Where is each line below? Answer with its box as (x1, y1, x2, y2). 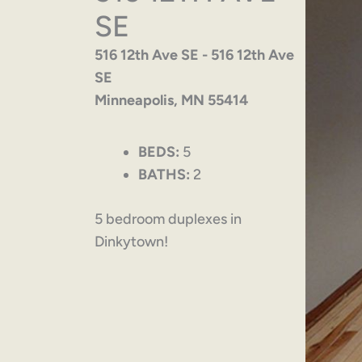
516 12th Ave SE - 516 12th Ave (95, 46, 294, 65)
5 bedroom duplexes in (95, 210, 242, 229)
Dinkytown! (95, 233, 168, 251)
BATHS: (138, 166, 190, 184)
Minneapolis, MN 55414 (95, 91, 248, 110)
